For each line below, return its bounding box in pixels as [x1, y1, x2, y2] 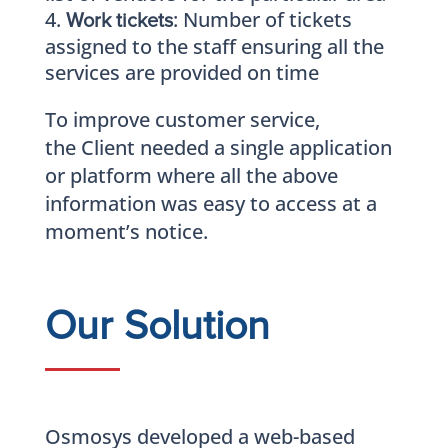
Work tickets [65, 10, 173, 31]
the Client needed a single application [44, 133, 392, 161]
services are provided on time [44, 58, 319, 86]
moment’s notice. [44, 217, 208, 245]
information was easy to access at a [44, 189, 377, 217]
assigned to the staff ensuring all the [44, 32, 384, 60]
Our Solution [44, 306, 270, 348]
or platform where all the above [44, 161, 338, 189]
